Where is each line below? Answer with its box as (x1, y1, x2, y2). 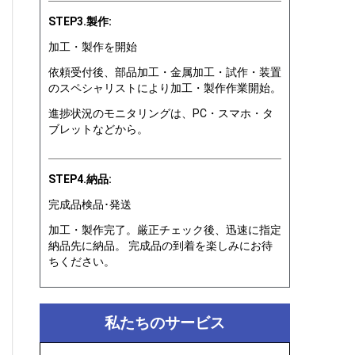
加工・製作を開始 (48, 40, 137, 53)
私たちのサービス (105, 313, 225, 332)
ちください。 (48, 254, 115, 268)
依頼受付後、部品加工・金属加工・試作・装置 (48, 65, 281, 78)
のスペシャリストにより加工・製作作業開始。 (48, 81, 281, 94)
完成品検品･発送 (48, 197, 132, 211)
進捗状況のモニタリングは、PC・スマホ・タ (48, 106, 273, 120)
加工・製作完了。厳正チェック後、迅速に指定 (48, 223, 281, 236)
